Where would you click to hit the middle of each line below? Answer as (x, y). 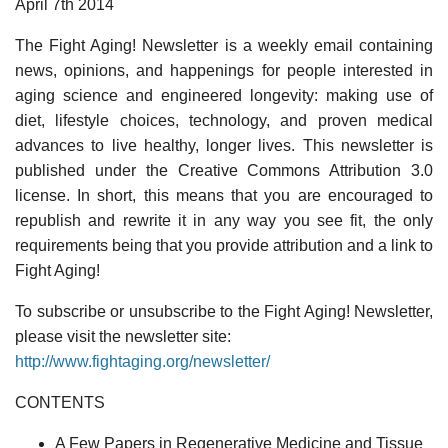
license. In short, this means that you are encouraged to (224, 195)
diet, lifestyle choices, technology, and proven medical (224, 120)
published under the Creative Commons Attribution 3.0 (224, 170)
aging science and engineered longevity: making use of (224, 95)
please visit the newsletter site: (123, 336)
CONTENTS (60, 402)
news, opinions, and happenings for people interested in (224, 70)
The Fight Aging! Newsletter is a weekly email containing (224, 45)
